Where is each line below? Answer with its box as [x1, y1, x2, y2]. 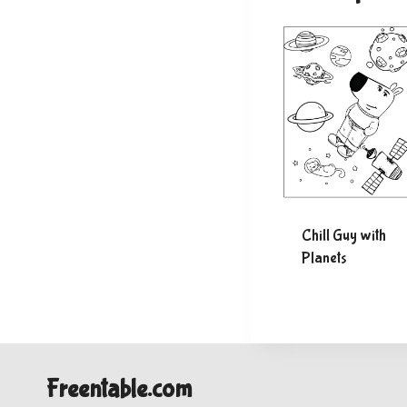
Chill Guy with [301, 226, 386, 244]
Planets [301, 249, 346, 267]
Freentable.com [46, 374, 192, 404]
